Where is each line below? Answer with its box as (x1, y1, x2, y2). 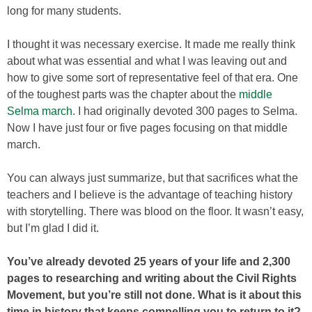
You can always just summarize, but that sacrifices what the (7, 172, 298, 184)
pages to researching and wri (7, 272, 160, 284)
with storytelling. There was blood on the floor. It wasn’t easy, (7, 205, 304, 217)
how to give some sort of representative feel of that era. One (7, 72, 298, 84)
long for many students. (7, 5, 121, 17)
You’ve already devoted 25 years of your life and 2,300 (7, 256, 290, 267)
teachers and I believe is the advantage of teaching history (7, 189, 292, 201)
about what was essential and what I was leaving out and (7, 55, 287, 67)
